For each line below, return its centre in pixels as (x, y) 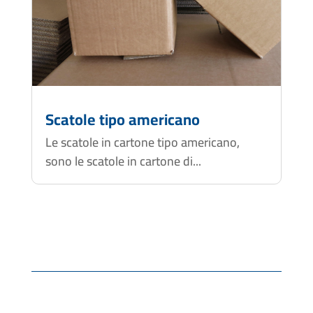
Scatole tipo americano (122, 119)
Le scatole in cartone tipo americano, (142, 142)
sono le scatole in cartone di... (123, 161)
